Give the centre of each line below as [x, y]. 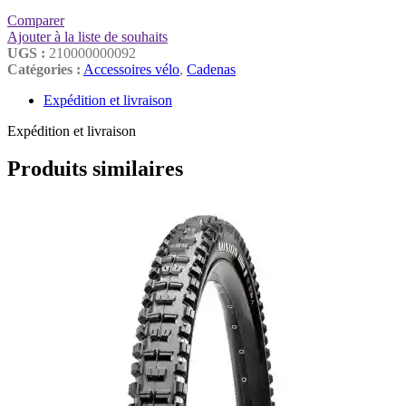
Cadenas [211, 69]
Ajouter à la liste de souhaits [87, 36]
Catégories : [44, 69]
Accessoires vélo [131, 69]
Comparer [36, 20]
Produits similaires [95, 169]
